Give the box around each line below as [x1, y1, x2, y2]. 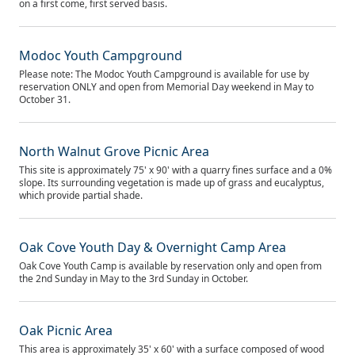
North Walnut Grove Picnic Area [19, 143, 209, 160]
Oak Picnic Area [19, 322, 113, 339]
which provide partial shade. [19, 189, 143, 202]
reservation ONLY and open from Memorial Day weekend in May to [19, 80, 314, 94]
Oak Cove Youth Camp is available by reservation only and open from [19, 259, 322, 273]
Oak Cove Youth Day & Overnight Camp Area [19, 239, 286, 256]
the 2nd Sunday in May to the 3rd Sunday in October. [19, 272, 248, 285]
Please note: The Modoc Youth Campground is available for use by [19, 67, 309, 81]
